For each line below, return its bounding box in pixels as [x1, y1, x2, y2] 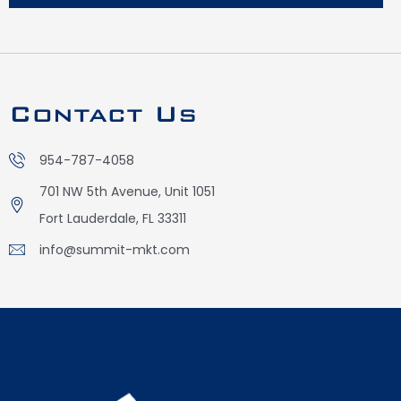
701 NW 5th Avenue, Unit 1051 [38, 183, 215, 201]
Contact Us [9, 98, 197, 130]
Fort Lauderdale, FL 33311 [38, 209, 186, 228]
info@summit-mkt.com [38, 241, 190, 260]
